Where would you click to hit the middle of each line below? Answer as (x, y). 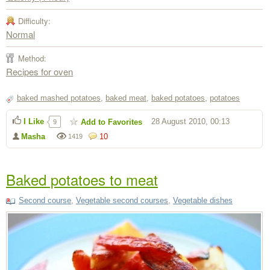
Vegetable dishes (203, 200)
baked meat (126, 98)
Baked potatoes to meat (82, 179)
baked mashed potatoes (59, 98)
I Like (34, 121)
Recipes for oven (39, 71)
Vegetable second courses (122, 200)
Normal (20, 34)
